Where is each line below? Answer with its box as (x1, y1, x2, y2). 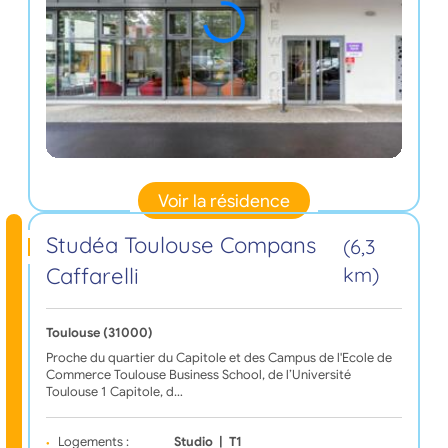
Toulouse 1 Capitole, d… (45, 384, 183, 401)
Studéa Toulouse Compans (45, 231, 316, 260)
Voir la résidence (158, 189, 290, 212)
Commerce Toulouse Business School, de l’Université (45, 367, 351, 384)
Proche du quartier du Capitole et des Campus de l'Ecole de (45, 350, 392, 367)
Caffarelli (45, 262, 139, 291)
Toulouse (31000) (45, 325, 153, 342)
